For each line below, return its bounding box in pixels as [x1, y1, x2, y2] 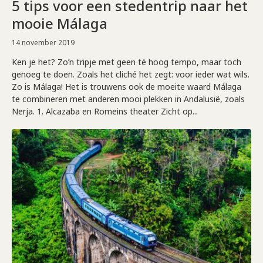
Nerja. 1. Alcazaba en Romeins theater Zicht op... [12, 105, 198, 117]
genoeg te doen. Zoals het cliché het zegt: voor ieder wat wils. [12, 68, 249, 80]
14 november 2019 [12, 37, 75, 48]
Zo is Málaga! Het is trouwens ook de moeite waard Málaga [12, 80, 241, 92]
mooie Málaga [12, 13, 107, 33]
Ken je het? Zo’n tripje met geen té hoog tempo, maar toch [12, 56, 241, 68]
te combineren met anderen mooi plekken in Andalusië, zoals [12, 93, 245, 104]
